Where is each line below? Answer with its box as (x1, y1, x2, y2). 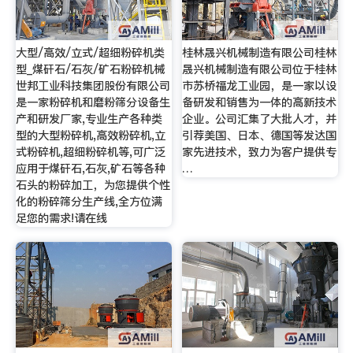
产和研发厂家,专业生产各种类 (15, 110, 162, 127)
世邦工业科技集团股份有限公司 (15, 77, 170, 94)
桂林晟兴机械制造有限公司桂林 (182, 44, 337, 61)
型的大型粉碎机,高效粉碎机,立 (15, 127, 165, 143)
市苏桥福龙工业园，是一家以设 (182, 77, 337, 94)
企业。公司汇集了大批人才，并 (182, 110, 337, 127)
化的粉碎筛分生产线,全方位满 (15, 193, 162, 210)
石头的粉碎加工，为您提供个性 (15, 176, 170, 193)
